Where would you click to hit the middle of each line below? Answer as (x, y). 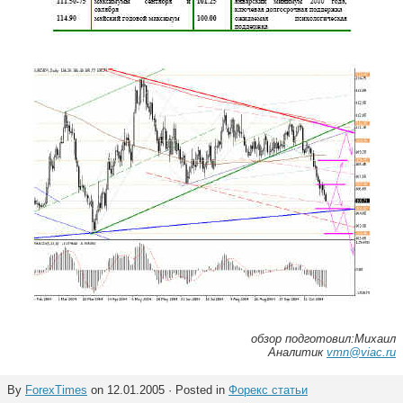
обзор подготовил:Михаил (323, 339)
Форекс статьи (268, 390)
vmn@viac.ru (361, 352)
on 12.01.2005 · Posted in (158, 390)
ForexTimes (56, 390)
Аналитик (297, 352)
